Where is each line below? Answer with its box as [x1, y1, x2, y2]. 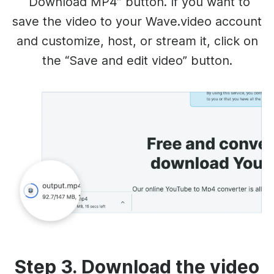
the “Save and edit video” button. [42, 53, 232, 68]
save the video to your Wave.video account [12, 13, 262, 29]
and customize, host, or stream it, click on [16, 33, 258, 48]
